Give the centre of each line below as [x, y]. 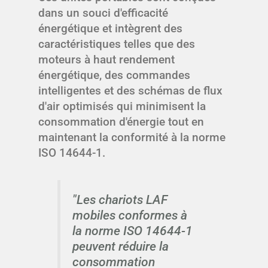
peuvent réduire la [120, 246]
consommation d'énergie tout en [121, 122]
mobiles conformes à [130, 215]
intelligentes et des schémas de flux [130, 91]
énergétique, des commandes [114, 75]
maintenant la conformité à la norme [132, 138]
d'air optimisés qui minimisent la [122, 106]
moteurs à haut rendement [106, 60]
